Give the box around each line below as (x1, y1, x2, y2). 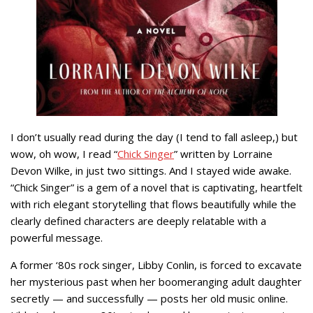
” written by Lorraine (174, 146, 272, 161)
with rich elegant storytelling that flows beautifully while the (10, 196, 296, 211)
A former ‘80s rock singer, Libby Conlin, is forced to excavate (10, 257, 302, 272)
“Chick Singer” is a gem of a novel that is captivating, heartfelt (10, 180, 303, 194)
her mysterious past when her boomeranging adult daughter (10, 274, 302, 289)
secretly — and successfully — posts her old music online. (10, 291, 288, 305)
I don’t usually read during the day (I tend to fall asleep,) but (10, 129, 298, 144)
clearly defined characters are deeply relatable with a (10, 213, 266, 228)
